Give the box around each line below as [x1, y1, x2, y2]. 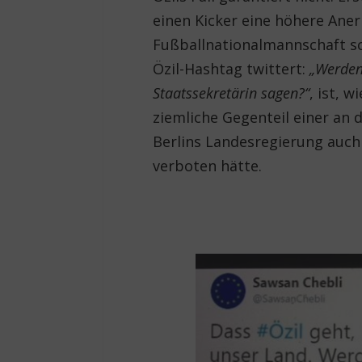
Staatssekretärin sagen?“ [153, 82, 310, 103]
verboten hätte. [153, 155, 263, 175]
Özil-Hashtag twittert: [153, 58, 310, 78]
